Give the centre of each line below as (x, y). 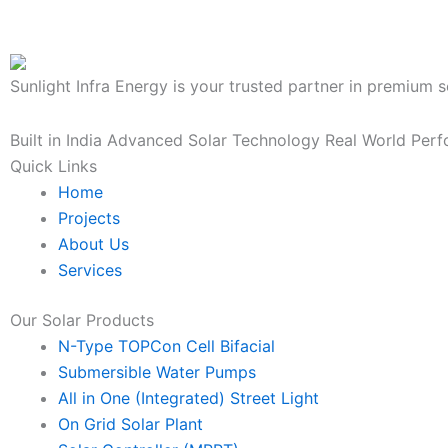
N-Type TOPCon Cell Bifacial (166, 346)
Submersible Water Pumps (157, 372)
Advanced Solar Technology (213, 140)
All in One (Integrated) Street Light (188, 398)
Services (90, 270)
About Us (93, 244)
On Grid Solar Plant (130, 424)
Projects (89, 218)
